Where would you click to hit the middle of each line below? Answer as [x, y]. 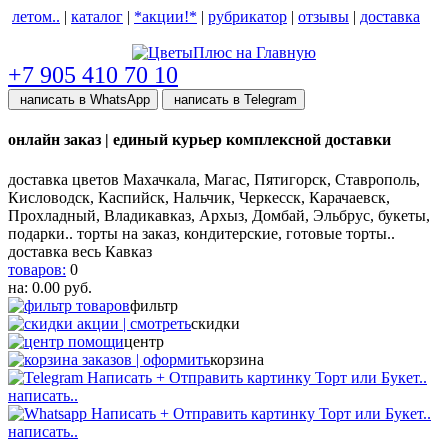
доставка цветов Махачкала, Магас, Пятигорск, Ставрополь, [214, 179]
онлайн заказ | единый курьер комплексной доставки [199, 140]
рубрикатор [247, 16]
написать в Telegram [233, 99]
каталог [97, 16]
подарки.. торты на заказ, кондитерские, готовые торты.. [201, 233]
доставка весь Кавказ [80, 251]
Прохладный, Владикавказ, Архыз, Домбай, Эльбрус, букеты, [219, 215]
